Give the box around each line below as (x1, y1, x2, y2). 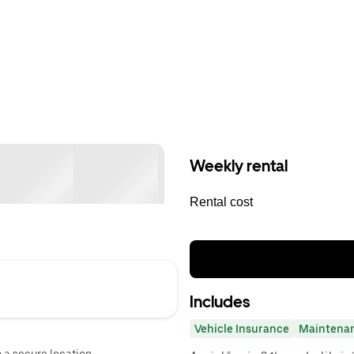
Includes (190, 292, 250, 311)
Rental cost (190, 195, 253, 209)
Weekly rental (190, 156, 288, 175)
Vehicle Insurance (194, 322, 289, 335)
